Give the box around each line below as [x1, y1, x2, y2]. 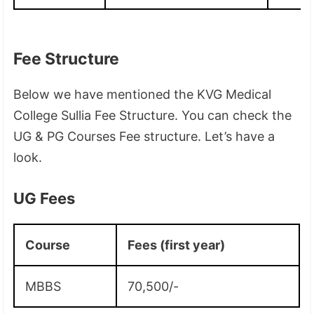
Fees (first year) [128, 237, 226, 252]
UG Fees [13, 189, 76, 207]
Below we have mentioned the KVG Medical [13, 86, 272, 102]
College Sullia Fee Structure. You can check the [13, 107, 292, 123]
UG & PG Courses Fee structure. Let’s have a [13, 128, 275, 144]
